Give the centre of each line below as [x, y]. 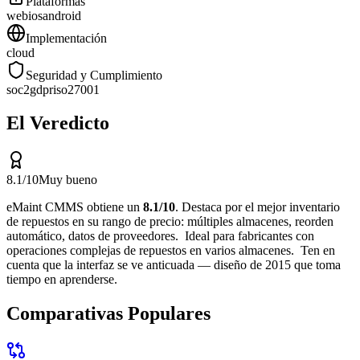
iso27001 [76, 89]
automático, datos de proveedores [91, 236]
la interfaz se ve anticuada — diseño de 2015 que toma [202, 265]
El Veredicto [58, 123]
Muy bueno [68, 180]
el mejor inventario [292, 207]
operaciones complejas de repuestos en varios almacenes [149, 251]
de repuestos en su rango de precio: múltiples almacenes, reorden [170, 222]
